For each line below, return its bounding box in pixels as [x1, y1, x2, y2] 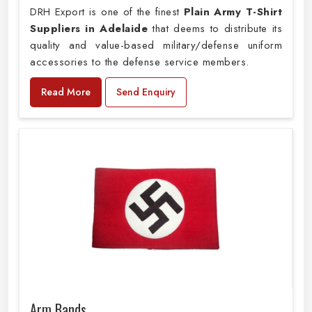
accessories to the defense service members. [30, 54, 249, 70]
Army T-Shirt [214, 4, 283, 20]
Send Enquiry [116, 85, 175, 100]
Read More [41, 85, 91, 100]
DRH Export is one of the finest [30, 4, 184, 20]
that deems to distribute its [148, 21, 283, 37]
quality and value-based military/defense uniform [30, 38, 282, 54]
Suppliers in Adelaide [30, 21, 148, 37]
